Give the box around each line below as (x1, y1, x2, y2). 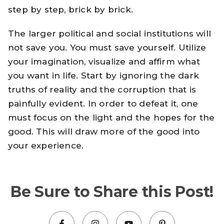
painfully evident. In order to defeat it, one (8, 98, 198, 109)
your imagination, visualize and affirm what (8, 56, 200, 67)
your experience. (8, 140, 84, 151)
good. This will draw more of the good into (8, 126, 200, 137)
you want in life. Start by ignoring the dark (8, 70, 199, 81)
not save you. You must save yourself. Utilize (8, 42, 206, 53)
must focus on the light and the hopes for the (8, 112, 215, 123)
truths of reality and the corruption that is (8, 84, 196, 95)
